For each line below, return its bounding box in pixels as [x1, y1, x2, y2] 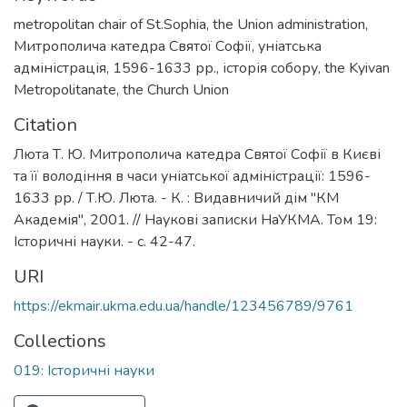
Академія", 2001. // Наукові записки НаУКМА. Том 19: [14, 210, 377, 230]
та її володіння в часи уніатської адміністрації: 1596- [14, 166, 371, 186]
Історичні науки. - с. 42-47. [14, 232, 195, 252]
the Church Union [123, 80, 229, 100]
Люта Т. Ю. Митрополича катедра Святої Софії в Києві [14, 144, 381, 164]
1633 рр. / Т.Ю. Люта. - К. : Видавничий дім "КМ [14, 188, 339, 208]
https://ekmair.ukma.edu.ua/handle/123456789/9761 [14, 296, 353, 316]
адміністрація [14, 58, 106, 78]
